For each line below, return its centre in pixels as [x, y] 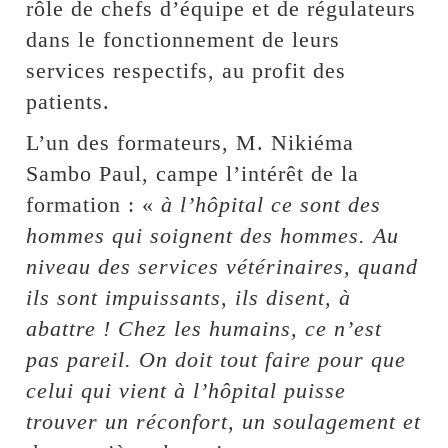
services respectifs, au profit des [186, 71]
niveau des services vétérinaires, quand [222, 267]
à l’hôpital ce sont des [271, 205]
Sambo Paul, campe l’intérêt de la [193, 174]
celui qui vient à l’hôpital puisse [186, 391]
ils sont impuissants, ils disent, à [189, 298]
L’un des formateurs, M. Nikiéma [190, 143]
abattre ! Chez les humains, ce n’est [204, 329]
